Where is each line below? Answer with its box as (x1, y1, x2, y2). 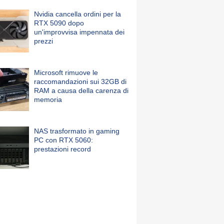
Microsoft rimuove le (34, 68, 98, 76)
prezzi (34, 37, 53, 45)
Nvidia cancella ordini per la (34, 10, 121, 18)
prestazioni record (34, 144, 91, 153)
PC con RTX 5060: (34, 135, 93, 144)
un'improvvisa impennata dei (34, 28, 124, 36)
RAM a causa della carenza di (34, 86, 128, 94)
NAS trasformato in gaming (34, 126, 119, 135)
